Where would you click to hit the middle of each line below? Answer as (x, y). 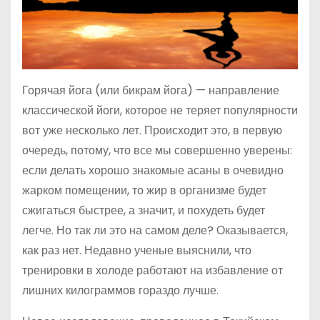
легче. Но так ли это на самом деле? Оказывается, (155, 230)
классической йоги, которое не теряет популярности (160, 110)
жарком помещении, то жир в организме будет (144, 190)
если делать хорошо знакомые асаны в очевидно (153, 170)
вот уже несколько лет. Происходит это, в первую (152, 130)
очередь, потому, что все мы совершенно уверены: (157, 150)
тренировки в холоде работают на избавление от (152, 270)
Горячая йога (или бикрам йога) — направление (151, 90)
